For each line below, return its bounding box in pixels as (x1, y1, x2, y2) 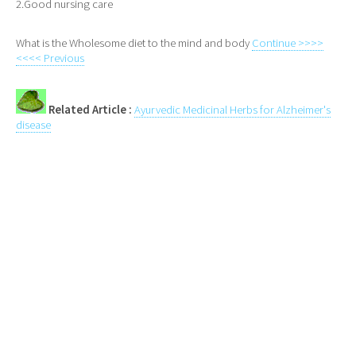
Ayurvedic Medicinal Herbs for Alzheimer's (134, 103, 331, 118)
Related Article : (48, 103, 132, 118)
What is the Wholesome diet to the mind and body (16, 35, 252, 50)
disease (16, 118, 51, 133)
